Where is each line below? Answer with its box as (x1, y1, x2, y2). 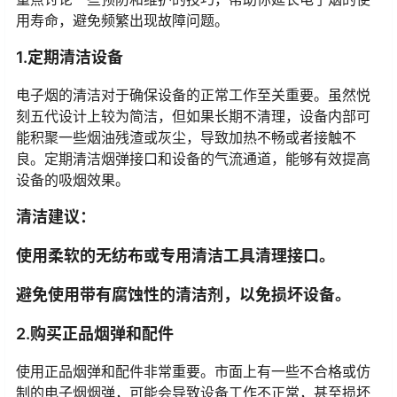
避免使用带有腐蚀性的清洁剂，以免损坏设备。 (16, 284, 351, 304)
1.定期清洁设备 (16, 47, 123, 66)
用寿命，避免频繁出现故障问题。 (16, 11, 229, 29)
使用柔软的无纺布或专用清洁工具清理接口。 (16, 245, 335, 265)
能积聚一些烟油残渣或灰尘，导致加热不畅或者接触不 (16, 128, 356, 146)
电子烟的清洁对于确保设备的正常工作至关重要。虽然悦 (16, 85, 370, 104)
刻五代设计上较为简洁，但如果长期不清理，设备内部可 (16, 106, 370, 125)
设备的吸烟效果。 (16, 170, 129, 189)
